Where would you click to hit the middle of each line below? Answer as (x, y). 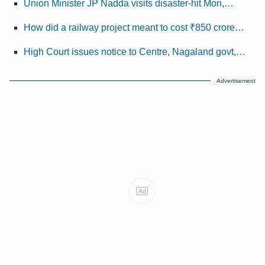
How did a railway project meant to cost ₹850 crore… (134, 27)
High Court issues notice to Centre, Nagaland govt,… (135, 51)
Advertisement (236, 80)
